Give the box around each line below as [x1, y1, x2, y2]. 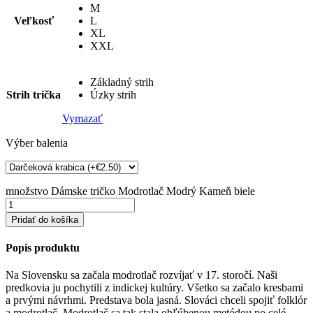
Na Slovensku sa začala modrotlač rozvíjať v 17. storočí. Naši [6, 269, 277, 282]
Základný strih [90, 75, 154, 88]
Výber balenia [6, 136, 68, 149]
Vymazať [62, 112, 103, 124]
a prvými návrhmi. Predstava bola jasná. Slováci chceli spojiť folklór [6, 294, 307, 307]
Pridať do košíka [11, 214, 78, 225]
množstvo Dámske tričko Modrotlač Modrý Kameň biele [6, 184, 255, 197]
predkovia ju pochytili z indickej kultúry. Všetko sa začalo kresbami [6, 282, 303, 294]
